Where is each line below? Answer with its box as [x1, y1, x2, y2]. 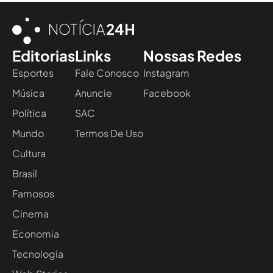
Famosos [12, 186, 54, 200]
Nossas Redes [143, 46, 241, 65]
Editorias [12, 46, 75, 65]
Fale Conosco [75, 66, 139, 79]
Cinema [12, 207, 49, 220]
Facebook [143, 86, 191, 99]
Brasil [12, 166, 37, 180]
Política [12, 106, 46, 119]
